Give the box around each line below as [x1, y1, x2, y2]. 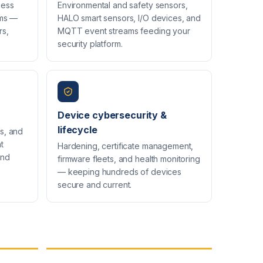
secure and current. [58, 179, 132, 190]
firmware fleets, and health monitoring [58, 153, 200, 164]
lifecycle [58, 123, 97, 136]
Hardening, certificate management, [58, 140, 194, 151]
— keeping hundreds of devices [58, 166, 181, 177]
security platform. [58, 38, 123, 49]
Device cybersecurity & [58, 109, 167, 121]
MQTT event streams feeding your [58, 25, 190, 36]
